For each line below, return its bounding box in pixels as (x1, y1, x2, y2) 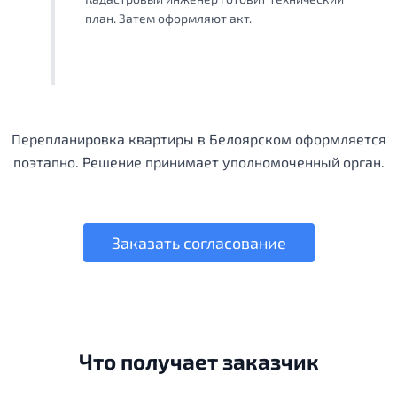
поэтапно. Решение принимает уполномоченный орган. (12, 153, 385, 171)
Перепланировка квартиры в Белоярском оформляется (11, 130, 386, 148)
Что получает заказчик (78, 348, 319, 375)
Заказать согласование (111, 233, 286, 253)
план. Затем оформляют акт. (85, 11, 252, 27)
